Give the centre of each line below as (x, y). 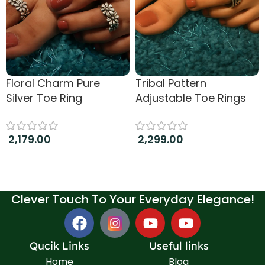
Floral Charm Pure (53, 83)
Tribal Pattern (171, 83)
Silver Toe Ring (44, 98)
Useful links (179, 246)
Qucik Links (60, 246)
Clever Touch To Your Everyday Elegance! (132, 199)
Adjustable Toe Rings (191, 98)
